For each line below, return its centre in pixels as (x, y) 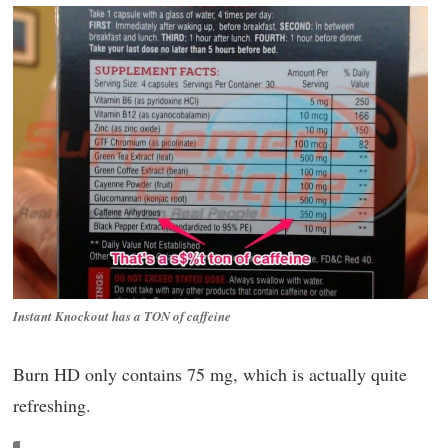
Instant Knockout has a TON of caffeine (122, 316)
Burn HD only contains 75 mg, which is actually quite (210, 373)
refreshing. (52, 404)
